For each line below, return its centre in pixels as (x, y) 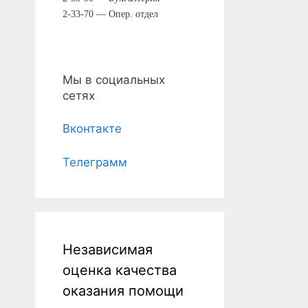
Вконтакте (92, 129)
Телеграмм (95, 162)
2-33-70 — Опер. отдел (110, 14)
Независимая (108, 249)
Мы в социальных (114, 79)
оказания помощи (123, 290)
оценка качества (120, 270)
